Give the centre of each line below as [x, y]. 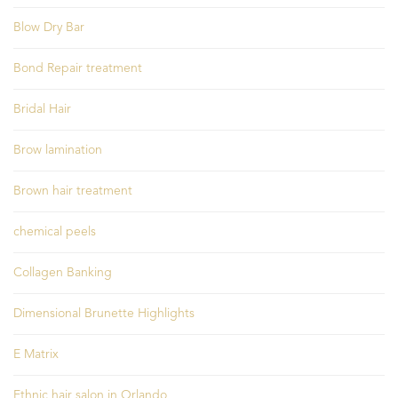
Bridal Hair [42, 109]
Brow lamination [58, 150]
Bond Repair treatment [78, 68]
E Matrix [36, 354]
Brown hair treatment [73, 191]
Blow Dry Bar [49, 27]
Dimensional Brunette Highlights [104, 313]
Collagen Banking [63, 272]
